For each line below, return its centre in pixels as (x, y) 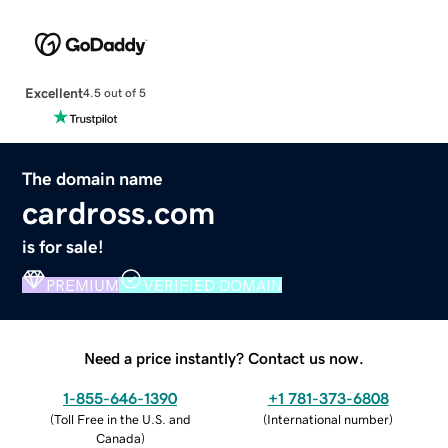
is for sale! (63, 246)
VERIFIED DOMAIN (213, 284)
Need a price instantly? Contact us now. (224, 357)
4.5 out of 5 (114, 93)
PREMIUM (83, 284)
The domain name (93, 178)
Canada (118, 438)
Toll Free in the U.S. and (122, 419)
